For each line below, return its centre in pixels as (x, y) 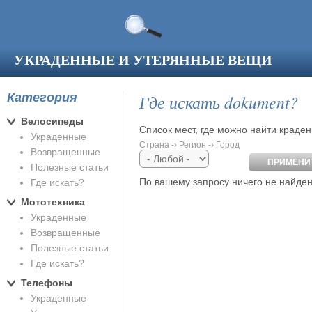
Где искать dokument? (219, 102)
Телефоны (47, 282)
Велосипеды (52, 121)
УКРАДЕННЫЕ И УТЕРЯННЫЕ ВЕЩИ (143, 60)
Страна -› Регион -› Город (189, 145)
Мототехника (53, 202)
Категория (42, 97)
